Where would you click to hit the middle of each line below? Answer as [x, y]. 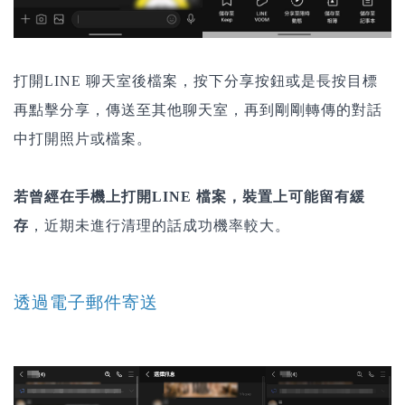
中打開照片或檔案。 [83, 139]
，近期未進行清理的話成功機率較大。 [160, 226]
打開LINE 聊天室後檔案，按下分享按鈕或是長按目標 [196, 81]
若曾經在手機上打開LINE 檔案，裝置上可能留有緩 [189, 197]
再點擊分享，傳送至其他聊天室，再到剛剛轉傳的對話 [198, 110]
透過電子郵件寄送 [86, 303]
